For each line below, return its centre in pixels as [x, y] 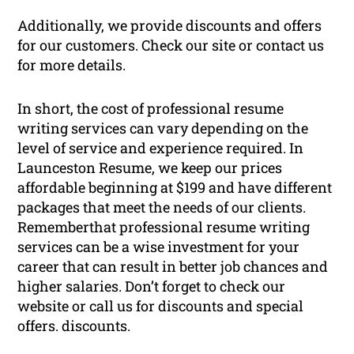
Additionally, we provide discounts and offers [170, 26]
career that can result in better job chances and [173, 267]
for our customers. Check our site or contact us [171, 45]
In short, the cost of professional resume [151, 109]
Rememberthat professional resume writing [164, 227]
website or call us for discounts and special [161, 306]
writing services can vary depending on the [163, 128]
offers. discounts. [74, 326]
